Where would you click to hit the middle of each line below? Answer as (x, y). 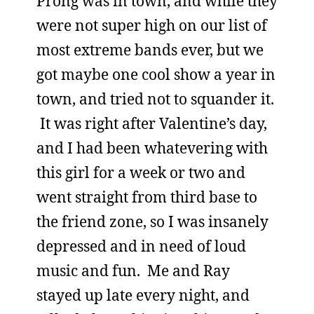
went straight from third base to (147, 197)
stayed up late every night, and (143, 295)
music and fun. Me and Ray (133, 271)
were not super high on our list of (152, 25)
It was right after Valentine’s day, (152, 123)
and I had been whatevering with (152, 148)
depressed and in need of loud (141, 246)
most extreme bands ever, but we (150, 50)
